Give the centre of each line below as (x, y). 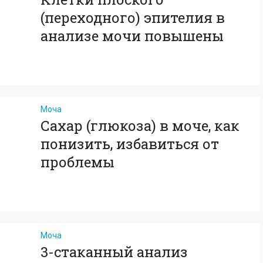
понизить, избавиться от (130, 144)
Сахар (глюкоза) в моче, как (140, 126)
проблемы (77, 162)
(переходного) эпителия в (133, 18)
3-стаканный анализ (114, 252)
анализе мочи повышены (132, 36)
